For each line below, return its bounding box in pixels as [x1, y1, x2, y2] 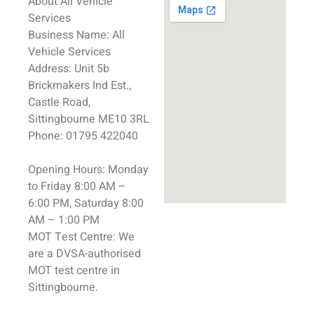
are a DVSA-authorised [28, 245, 141, 262]
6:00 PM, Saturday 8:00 [28, 195, 144, 212]
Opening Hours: [28, 161, 105, 178]
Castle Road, [28, 94, 90, 111]
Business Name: [28, 27, 109, 43]
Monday [105, 161, 149, 178]
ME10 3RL [95, 111, 149, 128]
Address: [28, 60, 71, 77]
